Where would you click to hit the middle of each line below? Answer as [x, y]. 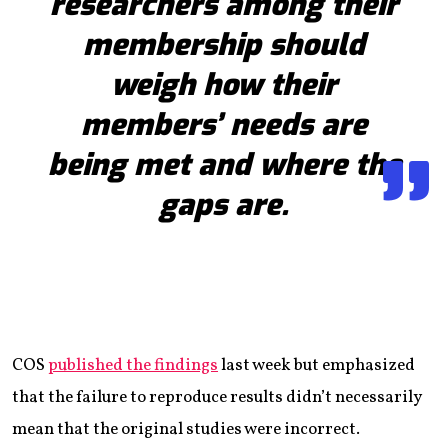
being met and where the [224, 165]
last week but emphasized [316, 366]
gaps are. [224, 205]
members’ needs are [224, 125]
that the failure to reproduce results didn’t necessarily [216, 398]
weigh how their [224, 85]
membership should [224, 45]
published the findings [133, 366]
